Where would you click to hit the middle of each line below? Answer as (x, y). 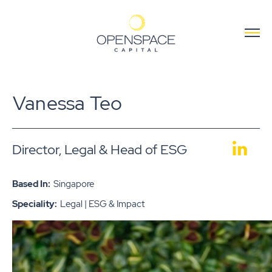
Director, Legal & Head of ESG (100, 150)
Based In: (31, 184)
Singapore (74, 184)
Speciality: (35, 204)
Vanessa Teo (68, 103)
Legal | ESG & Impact (102, 204)
